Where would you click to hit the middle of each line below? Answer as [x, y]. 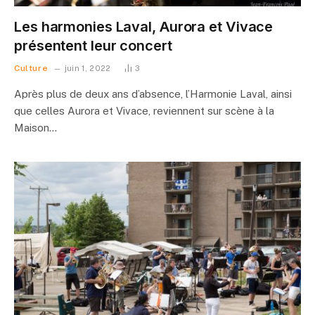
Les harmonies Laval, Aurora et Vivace [144, 26]
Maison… [36, 127]
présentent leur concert [93, 45]
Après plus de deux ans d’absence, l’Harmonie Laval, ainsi [153, 94]
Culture [31, 68]
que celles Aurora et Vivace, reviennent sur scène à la [144, 110]
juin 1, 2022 [88, 68]
